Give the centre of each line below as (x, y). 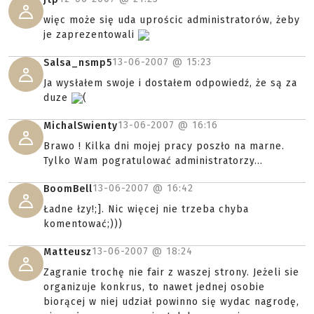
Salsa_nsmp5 (78, 63)
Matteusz (68, 252)
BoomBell (68, 189)
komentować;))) (83, 224)
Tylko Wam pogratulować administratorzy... (153, 161)
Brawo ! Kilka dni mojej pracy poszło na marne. (164, 146)
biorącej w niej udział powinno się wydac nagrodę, (171, 302)
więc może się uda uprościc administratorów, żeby (172, 20)
